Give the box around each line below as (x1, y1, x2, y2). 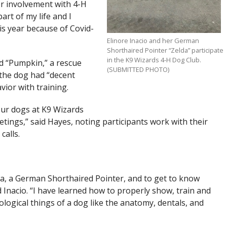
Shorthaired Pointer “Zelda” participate (107, 46, 224, 55)
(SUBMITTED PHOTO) (107, 65, 170, 74)
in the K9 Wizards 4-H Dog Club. (107, 55, 202, 64)
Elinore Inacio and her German (107, 36, 200, 45)
